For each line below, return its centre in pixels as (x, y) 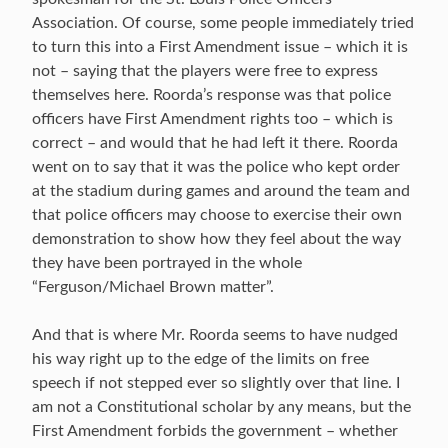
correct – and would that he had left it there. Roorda (215, 143)
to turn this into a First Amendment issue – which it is (220, 47)
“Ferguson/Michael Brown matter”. (153, 287)
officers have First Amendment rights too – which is (212, 119)
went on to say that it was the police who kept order (216, 167)
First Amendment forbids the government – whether (215, 431)
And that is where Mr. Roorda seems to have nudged (215, 335)
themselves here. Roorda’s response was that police (211, 95)
